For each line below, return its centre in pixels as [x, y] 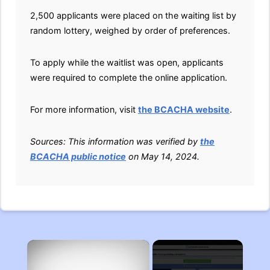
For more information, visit [84, 109]
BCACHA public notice [78, 156]
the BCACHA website [184, 109]
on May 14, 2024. [163, 156]
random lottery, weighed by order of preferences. [130, 30]
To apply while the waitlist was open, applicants [127, 62]
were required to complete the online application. [129, 77]
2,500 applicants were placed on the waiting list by [133, 15]
